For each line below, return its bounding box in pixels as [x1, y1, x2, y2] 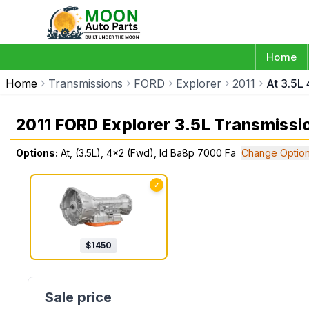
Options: [16, 147, 58, 159]
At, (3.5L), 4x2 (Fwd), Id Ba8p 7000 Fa [61, 147, 236, 159]
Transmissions [48, 77, 123, 90]
